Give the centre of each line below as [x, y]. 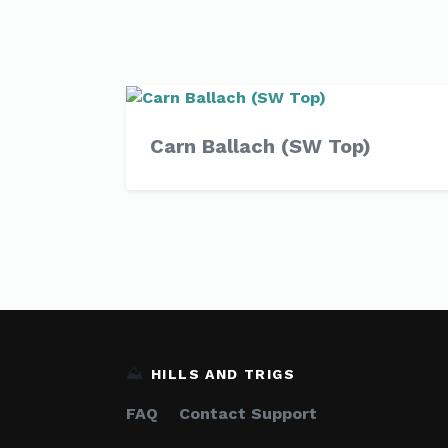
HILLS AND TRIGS [223, 373]
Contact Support [248, 413]
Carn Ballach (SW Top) [260, 146]
